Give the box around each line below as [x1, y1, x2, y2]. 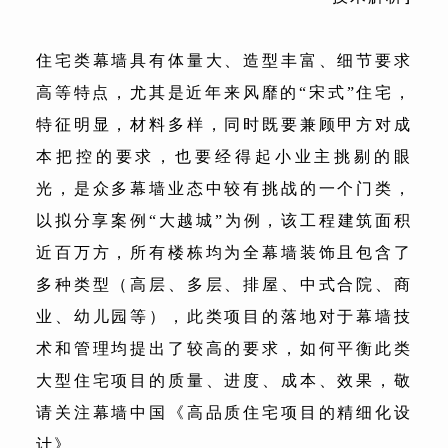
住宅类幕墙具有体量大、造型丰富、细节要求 [36, 51, 412, 69]
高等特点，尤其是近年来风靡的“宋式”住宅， [36, 83, 412, 101]
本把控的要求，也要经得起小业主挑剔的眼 [36, 147, 412, 165]
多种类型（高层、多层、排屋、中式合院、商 [36, 275, 412, 293]
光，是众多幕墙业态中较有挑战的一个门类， [36, 179, 412, 197]
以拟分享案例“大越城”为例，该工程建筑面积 [36, 211, 412, 229]
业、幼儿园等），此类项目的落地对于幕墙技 [36, 307, 412, 325]
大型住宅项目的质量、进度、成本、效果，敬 [36, 371, 412, 389]
